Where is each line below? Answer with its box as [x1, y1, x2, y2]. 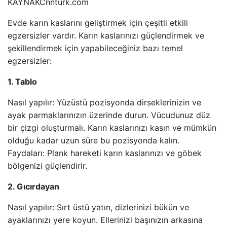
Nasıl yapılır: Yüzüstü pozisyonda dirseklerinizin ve [8, 97, 201, 107]
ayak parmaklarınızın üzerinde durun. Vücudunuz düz [8, 110, 210, 120]
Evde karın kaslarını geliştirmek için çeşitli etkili [8, 18, 188, 28]
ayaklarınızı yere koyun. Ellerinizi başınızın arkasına [8, 215, 203, 225]
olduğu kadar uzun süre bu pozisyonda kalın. [8, 135, 179, 145]
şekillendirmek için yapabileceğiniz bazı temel [8, 43, 183, 53]
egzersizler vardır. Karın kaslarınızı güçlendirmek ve [8, 30, 204, 41]
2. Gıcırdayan [8, 181, 59, 192]
